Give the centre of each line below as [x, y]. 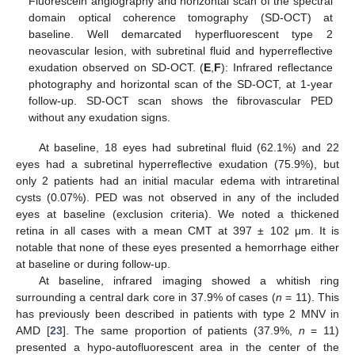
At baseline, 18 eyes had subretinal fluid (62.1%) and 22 [189, 147]
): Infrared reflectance [277, 67]
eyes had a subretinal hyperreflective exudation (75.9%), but [177, 164]
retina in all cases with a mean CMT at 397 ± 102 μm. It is [177, 230]
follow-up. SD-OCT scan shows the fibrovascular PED [181, 100]
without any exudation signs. [100, 117]
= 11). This [310, 297]
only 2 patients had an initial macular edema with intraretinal [177, 180]
